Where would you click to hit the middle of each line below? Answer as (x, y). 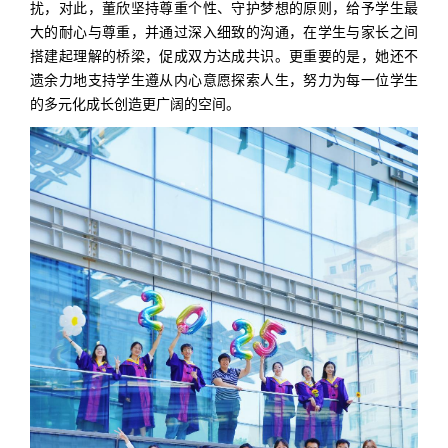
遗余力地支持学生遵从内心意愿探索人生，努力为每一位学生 (224, 80)
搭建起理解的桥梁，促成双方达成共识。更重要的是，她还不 (224, 56)
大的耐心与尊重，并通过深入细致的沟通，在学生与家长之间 (224, 32)
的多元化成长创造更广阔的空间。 (135, 104)
